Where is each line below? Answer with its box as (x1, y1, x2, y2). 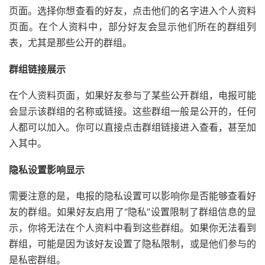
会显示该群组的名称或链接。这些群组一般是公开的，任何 (9, 105, 256, 118)
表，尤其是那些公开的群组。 (9, 37, 132, 49)
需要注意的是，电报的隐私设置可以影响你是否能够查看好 (9, 190, 256, 202)
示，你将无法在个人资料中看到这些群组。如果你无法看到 (9, 222, 256, 234)
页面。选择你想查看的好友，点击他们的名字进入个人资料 (9, 5, 256, 17)
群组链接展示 (9, 63, 66, 76)
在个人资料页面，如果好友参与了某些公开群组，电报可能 (9, 89, 256, 102)
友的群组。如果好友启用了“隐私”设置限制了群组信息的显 (9, 206, 256, 218)
